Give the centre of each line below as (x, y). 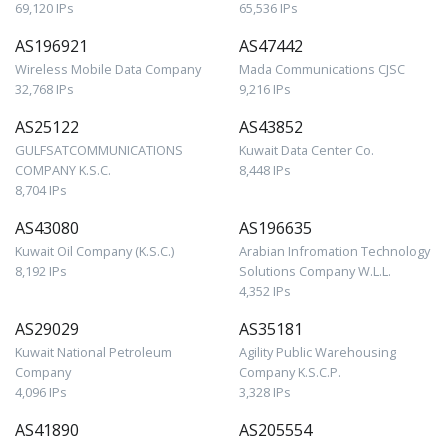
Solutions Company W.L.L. (315, 270)
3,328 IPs (265, 391)
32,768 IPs (44, 88)
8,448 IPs (265, 169)
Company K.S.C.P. (290, 371)
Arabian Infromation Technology (334, 250)
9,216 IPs (265, 88)
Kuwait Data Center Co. (306, 149)
